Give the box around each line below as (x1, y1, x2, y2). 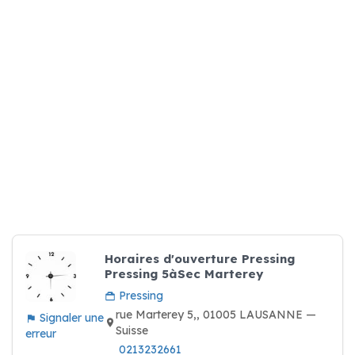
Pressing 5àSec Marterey (105, 266, 263, 281)
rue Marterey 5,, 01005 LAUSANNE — (116, 307, 316, 322)
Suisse (116, 323, 148, 338)
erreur (25, 326, 56, 341)
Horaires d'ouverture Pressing (105, 251, 295, 266)
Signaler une (36, 311, 104, 325)
